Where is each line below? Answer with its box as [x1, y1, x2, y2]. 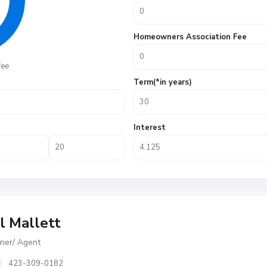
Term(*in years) [133, 77, 192, 88]
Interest [133, 122, 166, 133]
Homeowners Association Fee [133, 32, 247, 42]
